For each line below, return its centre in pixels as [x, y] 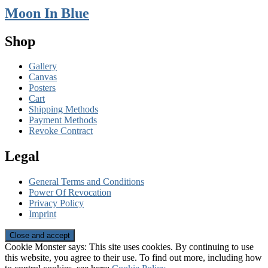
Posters [42, 88]
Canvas [43, 77]
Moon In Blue [47, 13]
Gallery [43, 66]
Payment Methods [63, 120]
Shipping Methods [63, 109]
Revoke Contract [61, 131]
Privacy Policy [56, 203]
